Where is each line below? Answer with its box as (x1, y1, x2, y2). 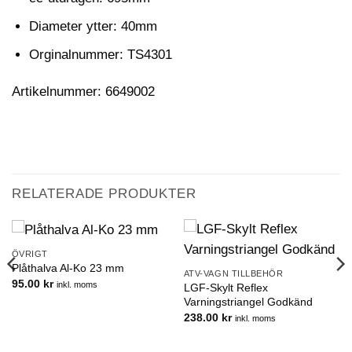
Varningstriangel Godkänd (183, 295, 313, 309)
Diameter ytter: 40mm (28, 18, 157, 34)
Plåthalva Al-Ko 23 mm (11, 262, 124, 275)
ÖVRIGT (11, 249, 48, 258)
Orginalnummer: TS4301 (28, 46, 172, 62)
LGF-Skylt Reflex (183, 281, 268, 295)
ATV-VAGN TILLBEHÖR (183, 269, 284, 279)
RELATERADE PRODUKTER (12, 186, 196, 202)
